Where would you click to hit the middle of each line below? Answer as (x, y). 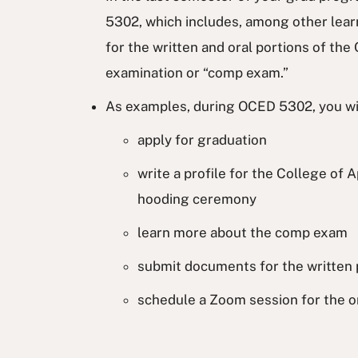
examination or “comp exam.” (197, 72)
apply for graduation (202, 139)
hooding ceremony (197, 199)
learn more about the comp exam (243, 232)
